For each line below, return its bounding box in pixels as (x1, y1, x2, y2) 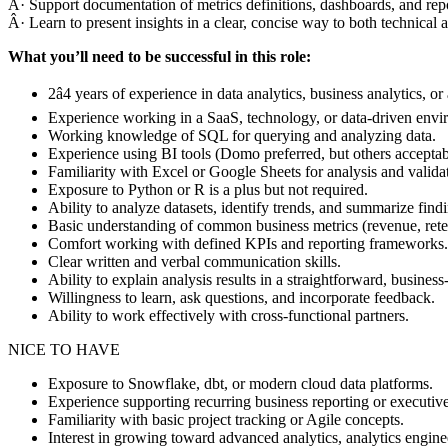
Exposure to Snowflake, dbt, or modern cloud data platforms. (48, 374, 433, 392)
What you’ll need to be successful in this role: (8, 47, 311, 65)
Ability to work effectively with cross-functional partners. (48, 306, 409, 324)
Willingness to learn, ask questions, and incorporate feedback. (48, 288, 435, 306)
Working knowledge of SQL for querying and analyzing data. (48, 126, 436, 144)
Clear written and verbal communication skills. (48, 252, 341, 270)
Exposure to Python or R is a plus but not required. (48, 180, 368, 198)
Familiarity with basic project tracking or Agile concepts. (48, 410, 404, 428)
